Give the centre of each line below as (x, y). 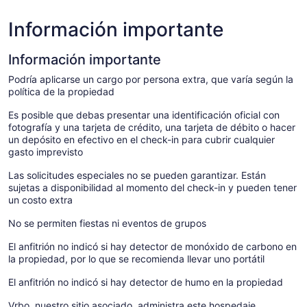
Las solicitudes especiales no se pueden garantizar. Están (137, 175)
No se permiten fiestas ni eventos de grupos (107, 223)
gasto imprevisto (46, 151)
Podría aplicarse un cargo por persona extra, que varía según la (151, 79)
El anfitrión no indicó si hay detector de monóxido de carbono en (152, 246)
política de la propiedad (61, 91)
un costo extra (40, 199)
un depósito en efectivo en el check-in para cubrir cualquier (142, 139)
